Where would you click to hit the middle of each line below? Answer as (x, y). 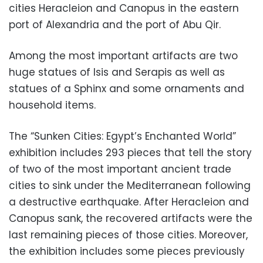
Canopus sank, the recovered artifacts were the (131, 218)
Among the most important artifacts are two (123, 55)
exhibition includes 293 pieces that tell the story (130, 152)
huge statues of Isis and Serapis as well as (117, 72)
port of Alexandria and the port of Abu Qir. (115, 24)
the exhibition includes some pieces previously (127, 251)
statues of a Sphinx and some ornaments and (127, 88)
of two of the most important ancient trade (120, 169)
